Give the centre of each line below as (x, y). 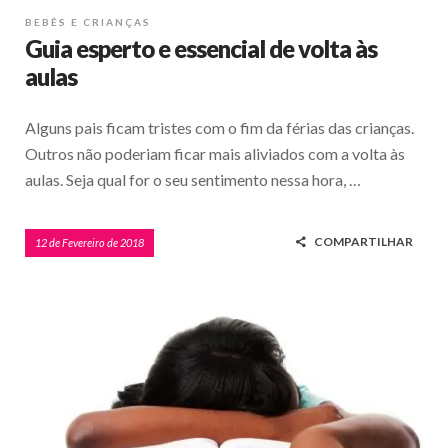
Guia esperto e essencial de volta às (201, 49)
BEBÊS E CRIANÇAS (88, 22)
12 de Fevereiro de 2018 (89, 243)
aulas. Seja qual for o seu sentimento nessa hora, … (193, 180)
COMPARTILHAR (363, 242)
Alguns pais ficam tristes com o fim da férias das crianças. (219, 128)
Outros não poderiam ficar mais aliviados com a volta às (215, 154)
